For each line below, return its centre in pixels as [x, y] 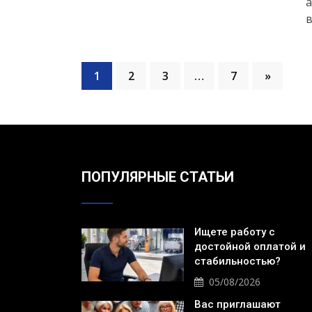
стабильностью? [239, 261]
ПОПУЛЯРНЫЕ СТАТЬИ [158, 177]
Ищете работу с [235, 232]
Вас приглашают [237, 304]
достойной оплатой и [250, 247]
